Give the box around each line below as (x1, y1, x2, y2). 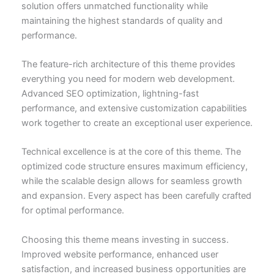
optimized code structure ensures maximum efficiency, (21, 161, 248, 172)
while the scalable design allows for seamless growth (21, 176, 242, 187)
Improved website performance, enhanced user (21, 248, 218, 260)
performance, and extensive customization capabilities (21, 103, 247, 114)
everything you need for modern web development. (21, 73, 235, 85)
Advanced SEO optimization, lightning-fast (21, 88, 199, 100)
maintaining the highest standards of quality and (21, 15, 223, 26)
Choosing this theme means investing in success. (21, 234, 229, 245)
